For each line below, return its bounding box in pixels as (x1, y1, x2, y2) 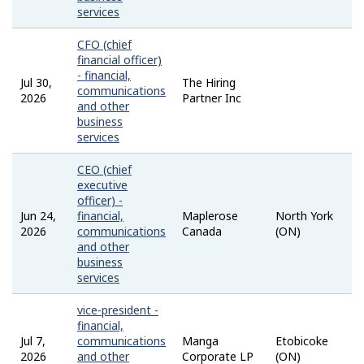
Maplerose (182, 207, 238, 223)
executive (77, 176, 128, 193)
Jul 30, (20, 74, 52, 90)
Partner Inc (182, 89, 241, 106)
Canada (182, 223, 222, 239)
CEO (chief (77, 161, 132, 177)
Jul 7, (20, 332, 45, 349)
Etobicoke (275, 332, 328, 349)
